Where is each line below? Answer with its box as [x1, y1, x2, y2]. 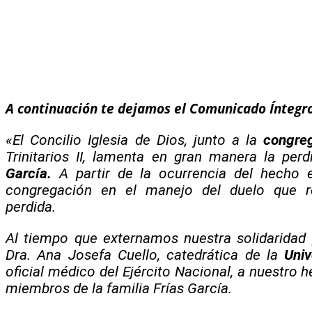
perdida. [6, 198, 56, 215]
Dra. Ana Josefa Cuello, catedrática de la [6, 246, 285, 263]
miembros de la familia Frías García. [6, 279, 232, 297]
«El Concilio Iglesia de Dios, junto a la [6, 131, 264, 148]
